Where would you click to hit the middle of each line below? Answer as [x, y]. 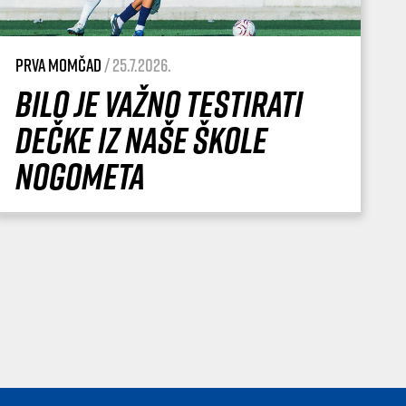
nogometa [80, 176]
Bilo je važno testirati [159, 104]
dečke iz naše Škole [141, 140]
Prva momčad [58, 65]
